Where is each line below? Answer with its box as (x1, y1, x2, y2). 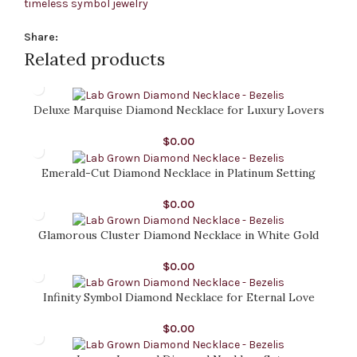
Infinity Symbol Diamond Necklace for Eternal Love (42, 289, 315, 304)
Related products (24, 48, 165, 71)
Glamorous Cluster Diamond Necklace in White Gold (38, 227, 319, 242)
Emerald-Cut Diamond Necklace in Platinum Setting (41, 165, 316, 180)
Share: (24, 30, 58, 45)
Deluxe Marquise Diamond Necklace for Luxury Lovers (33, 103, 324, 118)
